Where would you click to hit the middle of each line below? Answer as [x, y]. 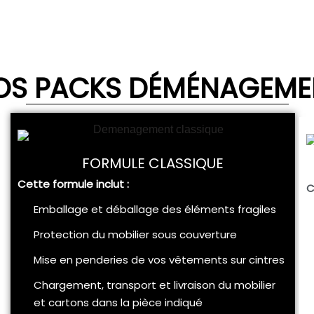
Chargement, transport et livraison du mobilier [154, 285]
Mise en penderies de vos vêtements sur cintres [159, 260]
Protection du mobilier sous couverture [135, 234]
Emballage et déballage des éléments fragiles [155, 209]
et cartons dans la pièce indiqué [118, 302]
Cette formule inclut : [73, 184]
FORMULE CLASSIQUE [153, 163]
